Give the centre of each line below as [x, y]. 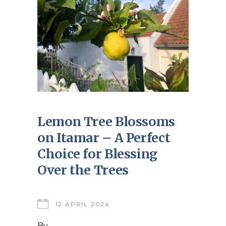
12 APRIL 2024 [83, 204]
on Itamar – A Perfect [104, 138]
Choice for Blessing [97, 154]
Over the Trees [83, 170]
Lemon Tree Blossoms [106, 122]
